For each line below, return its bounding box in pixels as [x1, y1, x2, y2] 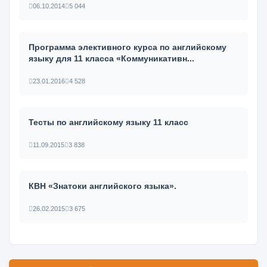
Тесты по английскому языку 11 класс [29, 117, 188, 127]
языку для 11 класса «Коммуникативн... [29, 54, 194, 63]
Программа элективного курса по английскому [29, 42, 226, 52]
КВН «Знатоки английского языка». [29, 181, 176, 191]
